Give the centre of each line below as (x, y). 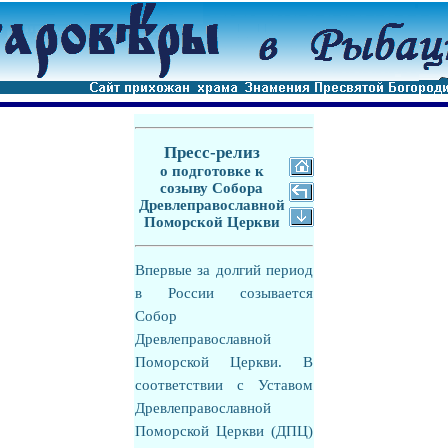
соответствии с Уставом (224, 385)
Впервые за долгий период (224, 270)
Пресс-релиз (211, 152)
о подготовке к (211, 171)
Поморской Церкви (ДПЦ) (224, 431)
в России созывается (224, 293)
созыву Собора (211, 188)
